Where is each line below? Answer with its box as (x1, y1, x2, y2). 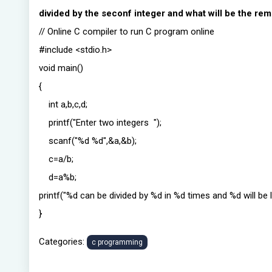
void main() (39, 63, 83, 73)
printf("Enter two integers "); (39, 117, 161, 128)
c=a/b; (39, 154, 73, 165)
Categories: (39, 236, 87, 247)
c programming (92, 238, 143, 246)
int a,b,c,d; (39, 99, 87, 110)
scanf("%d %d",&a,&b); (39, 135, 137, 146)
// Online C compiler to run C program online (39, 26, 214, 37)
